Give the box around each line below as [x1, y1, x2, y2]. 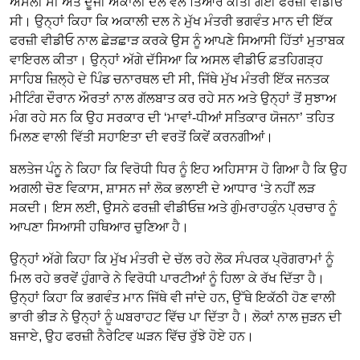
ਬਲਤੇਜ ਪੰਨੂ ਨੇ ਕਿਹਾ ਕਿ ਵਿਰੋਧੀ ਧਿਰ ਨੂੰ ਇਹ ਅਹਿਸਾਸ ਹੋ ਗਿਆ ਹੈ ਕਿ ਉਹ [10, 162, 347, 177]
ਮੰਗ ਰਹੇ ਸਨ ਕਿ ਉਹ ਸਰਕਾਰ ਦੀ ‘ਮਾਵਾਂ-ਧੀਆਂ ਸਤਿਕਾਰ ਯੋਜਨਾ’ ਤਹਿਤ [10, 111, 334, 125]
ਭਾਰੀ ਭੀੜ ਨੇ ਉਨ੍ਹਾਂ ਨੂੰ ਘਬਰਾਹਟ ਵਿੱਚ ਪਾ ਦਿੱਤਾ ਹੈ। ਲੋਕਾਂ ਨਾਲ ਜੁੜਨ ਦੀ [10, 310, 342, 325]
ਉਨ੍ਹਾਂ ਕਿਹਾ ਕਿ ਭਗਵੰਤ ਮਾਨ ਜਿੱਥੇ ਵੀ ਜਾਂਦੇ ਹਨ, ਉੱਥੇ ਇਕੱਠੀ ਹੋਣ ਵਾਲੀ [10, 291, 336, 305]
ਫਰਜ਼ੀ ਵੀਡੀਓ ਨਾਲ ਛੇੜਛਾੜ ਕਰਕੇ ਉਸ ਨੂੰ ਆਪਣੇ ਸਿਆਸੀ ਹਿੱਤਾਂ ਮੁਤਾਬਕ [10, 34, 345, 48]
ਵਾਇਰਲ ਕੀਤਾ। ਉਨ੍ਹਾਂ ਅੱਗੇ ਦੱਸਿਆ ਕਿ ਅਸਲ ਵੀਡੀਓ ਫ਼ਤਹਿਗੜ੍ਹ [10, 53, 323, 67]
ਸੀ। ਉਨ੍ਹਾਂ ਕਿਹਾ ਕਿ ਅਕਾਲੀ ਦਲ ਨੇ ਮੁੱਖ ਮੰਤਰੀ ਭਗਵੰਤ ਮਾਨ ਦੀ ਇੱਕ [10, 14, 333, 29]
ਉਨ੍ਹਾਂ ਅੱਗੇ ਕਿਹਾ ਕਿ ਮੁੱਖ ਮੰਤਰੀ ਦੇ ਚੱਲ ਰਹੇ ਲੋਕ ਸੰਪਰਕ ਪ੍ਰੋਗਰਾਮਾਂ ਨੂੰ [10, 252, 333, 267]
